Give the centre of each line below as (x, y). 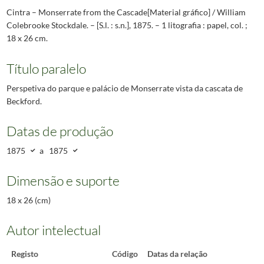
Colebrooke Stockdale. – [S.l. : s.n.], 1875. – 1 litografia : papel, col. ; (127, 25)
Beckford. (24, 101)
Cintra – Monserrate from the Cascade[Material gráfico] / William (126, 12)
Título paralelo (46, 68)
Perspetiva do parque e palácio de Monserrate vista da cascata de (124, 88)
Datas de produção (60, 131)
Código (125, 254)
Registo (24, 254)
